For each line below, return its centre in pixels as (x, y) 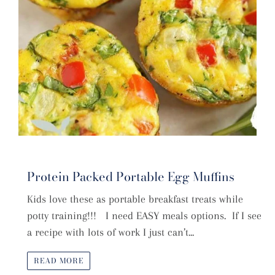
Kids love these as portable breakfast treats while (135, 199)
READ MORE (59, 260)
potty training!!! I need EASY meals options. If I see (144, 216)
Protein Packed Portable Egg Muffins (131, 177)
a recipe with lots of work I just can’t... (110, 232)
